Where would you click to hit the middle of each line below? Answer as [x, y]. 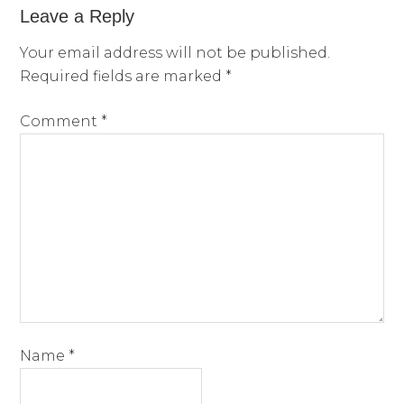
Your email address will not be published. [175, 53]
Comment [61, 122]
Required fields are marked [123, 77]
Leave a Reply [78, 17]
